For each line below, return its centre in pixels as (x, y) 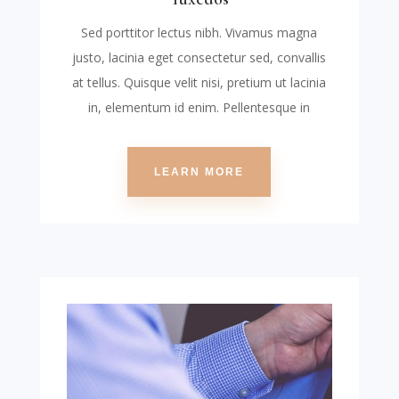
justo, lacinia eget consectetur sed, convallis (199, 58)
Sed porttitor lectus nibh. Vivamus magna (199, 33)
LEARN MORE (199, 172)
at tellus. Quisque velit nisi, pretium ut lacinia (199, 83)
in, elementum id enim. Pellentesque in (199, 108)
